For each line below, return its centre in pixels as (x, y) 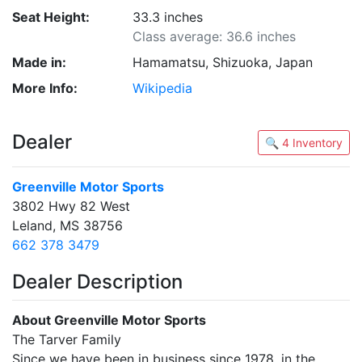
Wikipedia (163, 88)
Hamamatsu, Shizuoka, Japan (223, 62)
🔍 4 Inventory (318, 143)
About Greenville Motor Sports (109, 320)
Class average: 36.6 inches (215, 36)
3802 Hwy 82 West (71, 206)
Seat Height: (51, 17)
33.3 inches (168, 17)
